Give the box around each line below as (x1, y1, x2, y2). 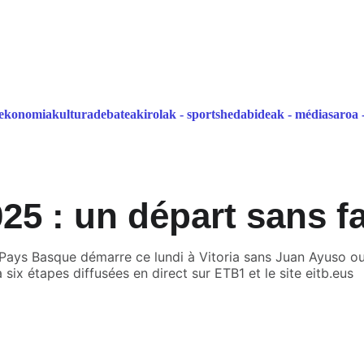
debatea (93, 107, 136, 121)
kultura (52, 107, 93, 121)
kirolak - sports (136, 107, 220, 121)
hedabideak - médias (220, 107, 333, 121)
